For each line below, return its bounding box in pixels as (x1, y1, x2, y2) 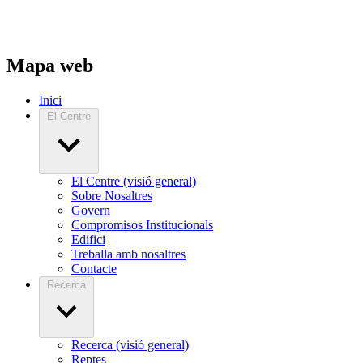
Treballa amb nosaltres (71, 247, 186, 262)
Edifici (71, 233, 105, 247)
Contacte (71, 262, 117, 276)
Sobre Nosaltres (71, 189, 152, 203)
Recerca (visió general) (71, 338, 189, 352)
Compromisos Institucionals (71, 218, 213, 233)
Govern (71, 203, 110, 218)
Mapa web (6, 55, 93, 77)
